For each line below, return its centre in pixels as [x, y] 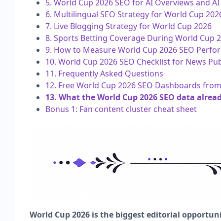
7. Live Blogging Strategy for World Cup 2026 [129, 26]
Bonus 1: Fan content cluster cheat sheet [121, 109]
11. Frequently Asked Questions [104, 73]
